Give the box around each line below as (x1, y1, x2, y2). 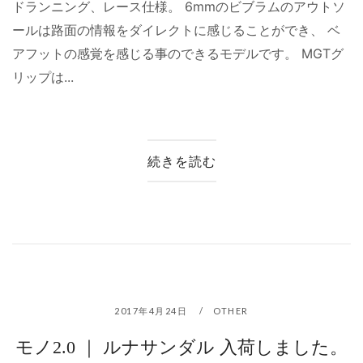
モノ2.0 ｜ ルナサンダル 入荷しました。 (15, 336, 348, 357)
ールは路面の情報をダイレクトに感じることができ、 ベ (12, 22, 340, 39)
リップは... (12, 69, 74, 86)
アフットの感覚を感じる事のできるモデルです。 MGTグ (12, 45, 344, 62)
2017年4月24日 (114, 305, 190, 316)
